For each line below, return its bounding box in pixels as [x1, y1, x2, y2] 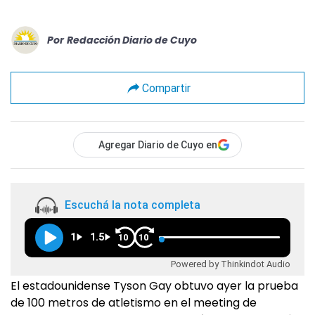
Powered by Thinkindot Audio [171, 258, 290, 269]
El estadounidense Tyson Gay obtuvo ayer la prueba [11, 278, 298, 294]
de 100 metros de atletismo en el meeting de [11, 295, 257, 311]
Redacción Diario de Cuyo [67, 32, 197, 47]
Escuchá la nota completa [65, 198, 200, 212]
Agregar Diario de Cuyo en [98, 139, 217, 150]
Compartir [141, 81, 191, 95]
